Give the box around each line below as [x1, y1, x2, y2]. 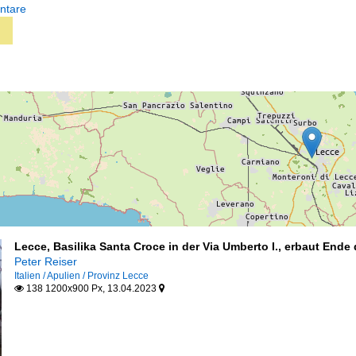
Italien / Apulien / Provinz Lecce [14, 270, 149, 281]
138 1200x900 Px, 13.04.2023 [23, 283, 159, 294]
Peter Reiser [14, 255, 77, 268]
